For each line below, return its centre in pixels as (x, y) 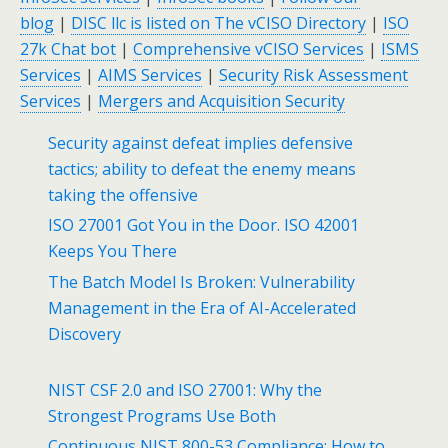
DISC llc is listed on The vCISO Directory (218, 23)
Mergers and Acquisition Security (221, 101)
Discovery (85, 333)
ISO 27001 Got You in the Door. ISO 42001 (204, 225)
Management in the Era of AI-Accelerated (202, 307)
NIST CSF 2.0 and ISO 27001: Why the (185, 389)
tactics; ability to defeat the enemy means (202, 169)
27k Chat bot (68, 49)
